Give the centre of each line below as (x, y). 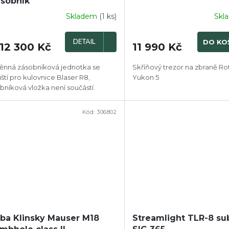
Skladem (83, 17)
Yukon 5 (146, 77)
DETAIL (85, 42)
